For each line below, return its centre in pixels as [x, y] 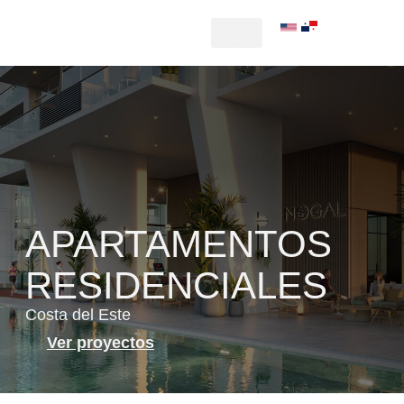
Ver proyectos [100, 342]
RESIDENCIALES [176, 285]
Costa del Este [78, 314]
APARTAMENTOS [178, 243]
